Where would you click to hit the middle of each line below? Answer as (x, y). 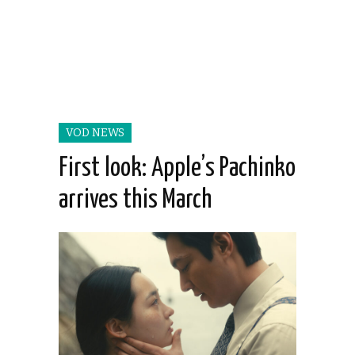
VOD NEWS (95, 133)
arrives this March (135, 200)
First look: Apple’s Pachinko (177, 169)
